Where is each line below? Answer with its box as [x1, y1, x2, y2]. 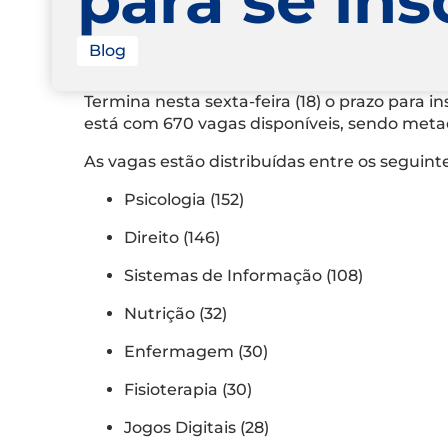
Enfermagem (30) [124, 341, 272, 361]
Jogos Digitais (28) [124, 417, 273, 437]
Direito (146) [124, 227, 224, 247]
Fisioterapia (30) [124, 379, 256, 399]
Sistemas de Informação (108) [124, 265, 367, 285]
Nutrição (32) [124, 303, 231, 323]
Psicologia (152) [124, 189, 248, 209]
